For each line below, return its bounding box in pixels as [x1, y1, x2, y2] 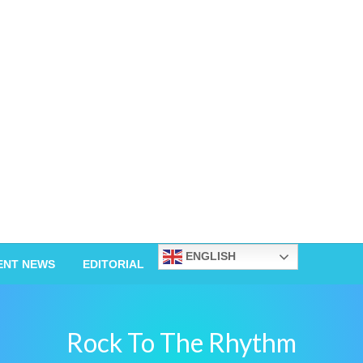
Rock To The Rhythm [66, 327, 297, 358]
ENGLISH [182, 249, 236, 263]
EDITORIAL [83, 258, 144, 271]
